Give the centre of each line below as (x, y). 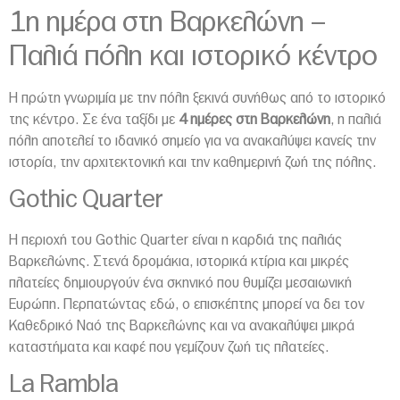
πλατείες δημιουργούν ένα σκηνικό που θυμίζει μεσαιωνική (180, 283)
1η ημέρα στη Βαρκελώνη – (167, 22)
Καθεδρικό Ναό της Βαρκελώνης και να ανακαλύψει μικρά (182, 325)
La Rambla (64, 385)
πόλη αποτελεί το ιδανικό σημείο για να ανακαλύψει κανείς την (192, 141)
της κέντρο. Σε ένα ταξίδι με (94, 119)
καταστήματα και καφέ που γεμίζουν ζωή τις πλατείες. (169, 347)
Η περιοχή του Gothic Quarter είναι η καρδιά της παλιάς (175, 240)
